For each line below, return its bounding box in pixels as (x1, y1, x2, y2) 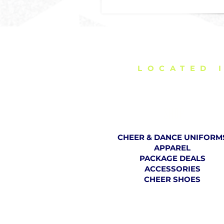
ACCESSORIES (144, 164, 200, 173)
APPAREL (154, 143, 190, 152)
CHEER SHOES (144, 174, 200, 184)
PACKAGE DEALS (139, 153, 205, 163)
